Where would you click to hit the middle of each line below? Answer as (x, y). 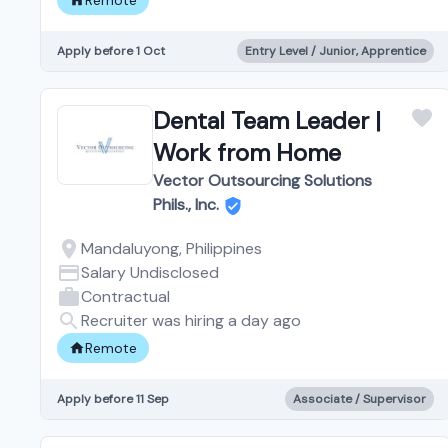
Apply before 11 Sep (113, 398)
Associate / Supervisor (359, 398)
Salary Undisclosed (150, 272)
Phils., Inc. (186, 204)
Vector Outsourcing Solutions (262, 180)
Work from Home (247, 152)
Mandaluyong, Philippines (171, 248)
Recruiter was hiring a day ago (191, 320)
